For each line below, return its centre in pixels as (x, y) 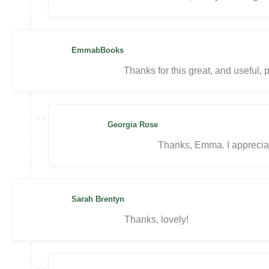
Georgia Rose (133, 125)
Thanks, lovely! (156, 219)
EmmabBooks (98, 50)
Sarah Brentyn (98, 199)
